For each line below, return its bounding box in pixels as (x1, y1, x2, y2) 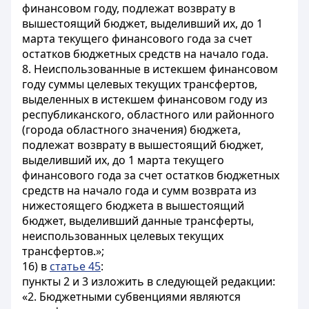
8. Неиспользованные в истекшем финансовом (22, 61, 278, 77)
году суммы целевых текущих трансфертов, (22, 77, 257, 92)
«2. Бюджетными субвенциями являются (22, 289, 241, 304)
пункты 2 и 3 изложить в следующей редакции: (22, 274, 275, 289)
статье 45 (50, 259, 101, 274)
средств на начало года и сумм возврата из (22, 183, 257, 198)
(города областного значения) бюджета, (22, 122, 241, 137)
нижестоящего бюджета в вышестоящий (22, 198, 244, 213)
